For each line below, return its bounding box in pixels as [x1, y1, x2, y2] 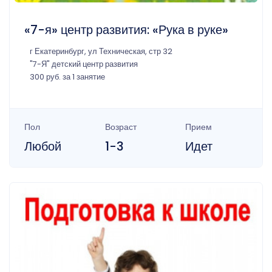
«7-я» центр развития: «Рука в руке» [24, 21, 228, 39]
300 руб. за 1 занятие [30, 72, 105, 83]
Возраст [104, 121, 137, 134]
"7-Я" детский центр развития [30, 59, 138, 70]
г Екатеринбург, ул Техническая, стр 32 [30, 46, 172, 57]
